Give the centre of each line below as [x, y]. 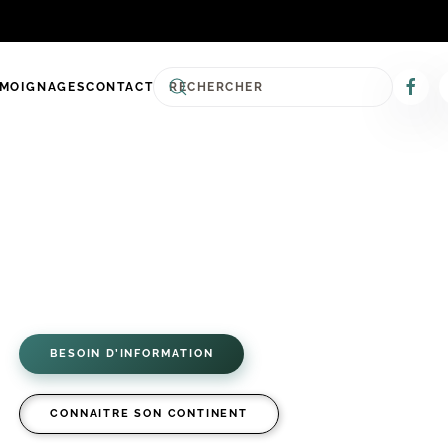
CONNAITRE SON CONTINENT [149, 413]
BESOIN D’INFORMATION [132, 353]
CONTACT [119, 87]
